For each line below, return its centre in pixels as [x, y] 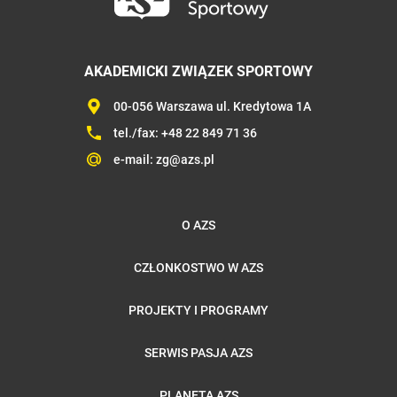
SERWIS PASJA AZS [198, 352]
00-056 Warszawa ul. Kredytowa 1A [212, 106]
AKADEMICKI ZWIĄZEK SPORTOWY [198, 71]
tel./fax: [137, 132]
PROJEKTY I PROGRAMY [198, 310]
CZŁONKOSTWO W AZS [198, 267]
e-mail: [134, 159]
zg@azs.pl [185, 159]
